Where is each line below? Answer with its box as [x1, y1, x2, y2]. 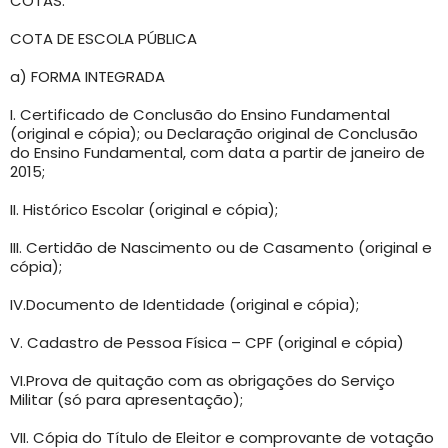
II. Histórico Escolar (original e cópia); [10, 198, 278, 220]
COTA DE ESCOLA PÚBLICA [10, 27, 197, 49]
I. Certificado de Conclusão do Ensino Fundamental [10, 103, 390, 125]
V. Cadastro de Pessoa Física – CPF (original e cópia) [10, 331, 404, 353]
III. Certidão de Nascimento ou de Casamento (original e [10, 236, 432, 258]
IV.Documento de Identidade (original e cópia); [10, 293, 359, 315]
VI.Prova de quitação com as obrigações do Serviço [10, 369, 395, 391]
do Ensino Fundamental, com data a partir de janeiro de [10, 141, 425, 163]
